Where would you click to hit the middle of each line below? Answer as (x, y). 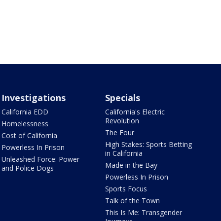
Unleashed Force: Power (40, 159)
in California (124, 153)
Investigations (33, 98)
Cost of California (29, 135)
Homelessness (25, 124)
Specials (123, 98)
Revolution (122, 121)
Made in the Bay (131, 165)
